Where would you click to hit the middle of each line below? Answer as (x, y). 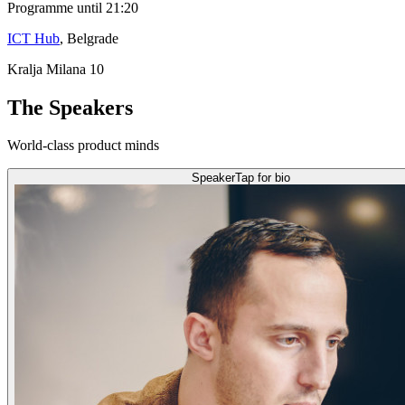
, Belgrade (89, 38)
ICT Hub (33, 38)
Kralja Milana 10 (56, 69)
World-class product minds (83, 146)
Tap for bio (262, 178)
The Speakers (70, 107)
